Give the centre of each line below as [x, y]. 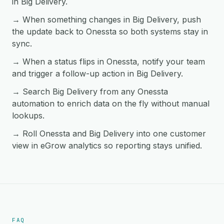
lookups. [28, 115]
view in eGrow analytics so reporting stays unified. [107, 145]
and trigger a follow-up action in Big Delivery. [97, 73]
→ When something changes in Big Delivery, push [106, 19]
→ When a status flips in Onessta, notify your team [108, 61]
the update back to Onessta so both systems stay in [110, 31]
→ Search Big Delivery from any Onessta [90, 91]
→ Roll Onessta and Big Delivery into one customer [109, 133]
